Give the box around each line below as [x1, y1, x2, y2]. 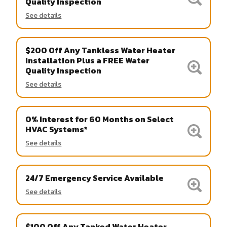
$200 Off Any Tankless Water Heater [25, 44, 176, 56]
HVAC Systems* [25, 123, 88, 135]
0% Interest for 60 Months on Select [25, 112, 174, 125]
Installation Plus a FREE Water [25, 54, 150, 66]
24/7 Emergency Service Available [25, 171, 164, 184]
